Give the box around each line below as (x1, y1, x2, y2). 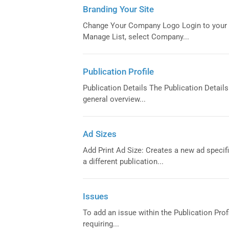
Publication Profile (83, 66, 154, 77)
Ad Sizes (83, 128, 117, 139)
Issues (83, 191, 108, 201)
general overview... (83, 94, 146, 104)
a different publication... (83, 156, 164, 166)
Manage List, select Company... (83, 32, 189, 41)
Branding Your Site (83, 4, 154, 14)
